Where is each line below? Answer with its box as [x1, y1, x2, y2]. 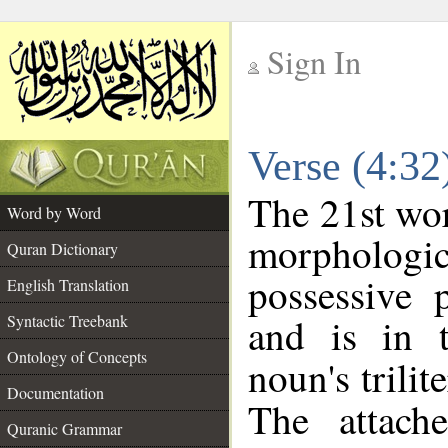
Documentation [7, 382, 104, 403]
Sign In [267, 40, 361, 83]
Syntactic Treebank [7, 310, 128, 331]
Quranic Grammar [7, 418, 122, 439]
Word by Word [7, 202, 101, 223]
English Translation [7, 274, 129, 295]
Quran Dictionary [7, 238, 118, 259]
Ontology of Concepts [7, 346, 147, 367]
